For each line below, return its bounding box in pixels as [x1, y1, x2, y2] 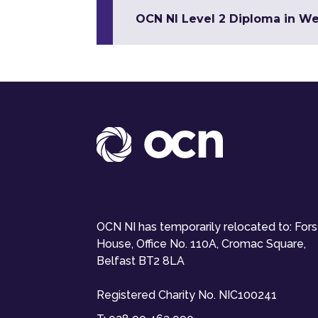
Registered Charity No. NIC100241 [97, 288, 277, 302]
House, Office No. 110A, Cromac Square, [97, 237, 306, 251]
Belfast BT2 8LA [97, 254, 185, 268]
